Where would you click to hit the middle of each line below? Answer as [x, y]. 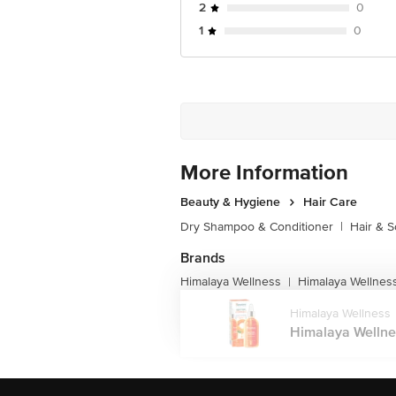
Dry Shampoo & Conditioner [257, 227]
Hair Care [330, 202]
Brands [203, 258]
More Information [264, 173]
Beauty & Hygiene [230, 202]
